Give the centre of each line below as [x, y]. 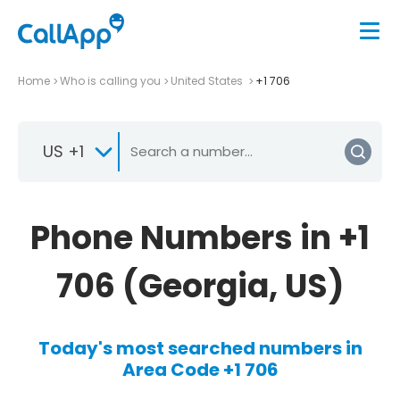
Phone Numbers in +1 [200, 237]
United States [208, 80]
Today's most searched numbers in [200, 348]
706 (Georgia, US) [200, 286]
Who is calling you [110, 80]
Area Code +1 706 [200, 369]
